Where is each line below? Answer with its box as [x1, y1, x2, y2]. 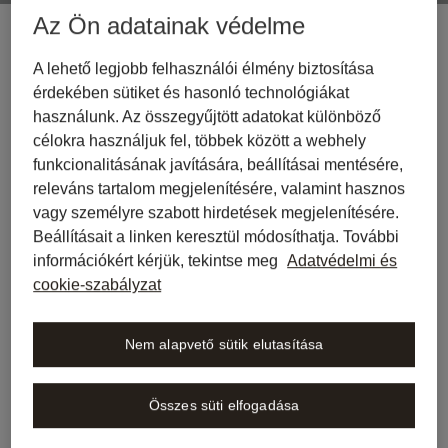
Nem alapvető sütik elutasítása [124, 336, 324, 353]
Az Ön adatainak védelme [33, 12, 306, 40]
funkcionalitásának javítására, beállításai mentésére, [33, 156, 404, 174]
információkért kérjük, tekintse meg [33, 252, 283, 270]
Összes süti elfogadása [148, 397, 300, 414]
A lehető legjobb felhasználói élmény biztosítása [33, 60, 375, 78]
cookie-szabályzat [33, 276, 162, 294]
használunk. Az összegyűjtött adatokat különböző [33, 108, 382, 126]
